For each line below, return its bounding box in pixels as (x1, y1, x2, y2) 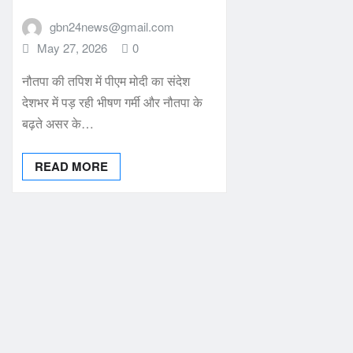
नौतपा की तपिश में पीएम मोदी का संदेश (22, 72, 190, 91)
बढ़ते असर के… (22, 114, 94, 133)
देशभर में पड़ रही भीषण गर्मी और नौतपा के (22, 93, 203, 112)
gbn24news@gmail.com (49, 17, 174, 35)
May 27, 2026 (36, 39, 107, 56)
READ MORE (35, 158, 108, 176)
